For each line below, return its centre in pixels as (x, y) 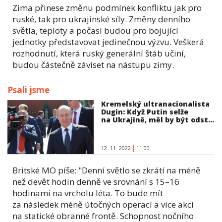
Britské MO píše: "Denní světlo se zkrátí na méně (107, 170)
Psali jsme (28, 90)
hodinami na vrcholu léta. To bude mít (88, 193)
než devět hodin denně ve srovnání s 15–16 (96, 182)
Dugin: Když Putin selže (145, 111)
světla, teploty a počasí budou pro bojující (95, 30)
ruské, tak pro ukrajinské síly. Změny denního (101, 19)
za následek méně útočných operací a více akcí (103, 205)
